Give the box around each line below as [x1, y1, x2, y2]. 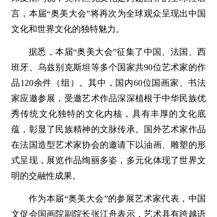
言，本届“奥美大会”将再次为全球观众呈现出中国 [11, 9, 206, 18]
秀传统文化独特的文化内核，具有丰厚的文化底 [11, 109, 206, 119]
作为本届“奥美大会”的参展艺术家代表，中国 [29, 194, 206, 203]
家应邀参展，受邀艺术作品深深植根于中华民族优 [11, 93, 206, 103]
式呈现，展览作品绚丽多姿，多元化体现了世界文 [11, 155, 206, 165]
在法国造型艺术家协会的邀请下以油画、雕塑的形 [11, 140, 206, 150]
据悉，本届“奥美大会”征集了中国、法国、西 [29, 47, 206, 57]
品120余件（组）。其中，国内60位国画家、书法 [11, 78, 206, 88]
